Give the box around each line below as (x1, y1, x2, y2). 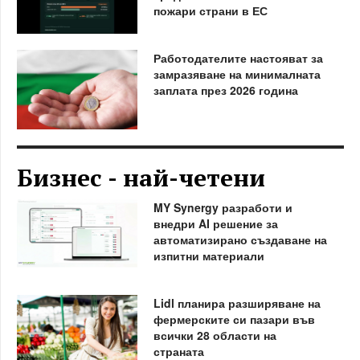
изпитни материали (153, 247, 264, 264)
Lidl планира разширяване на (153, 294, 321, 311)
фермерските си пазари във (153, 310, 315, 327)
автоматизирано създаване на (153, 231, 327, 247)
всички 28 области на (153, 326, 276, 343)
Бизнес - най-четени (17, 161, 265, 194)
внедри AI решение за (153, 215, 278, 231)
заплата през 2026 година (153, 81, 298, 98)
